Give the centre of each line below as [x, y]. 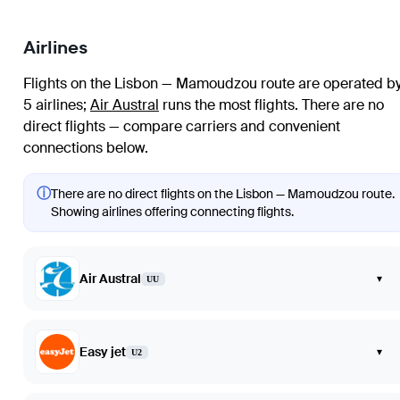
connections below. [86, 148]
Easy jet [103, 352]
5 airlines [53, 105]
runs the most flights [227, 105]
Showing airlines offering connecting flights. [172, 212]
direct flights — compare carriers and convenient [182, 127]
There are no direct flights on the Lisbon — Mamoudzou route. [223, 194]
